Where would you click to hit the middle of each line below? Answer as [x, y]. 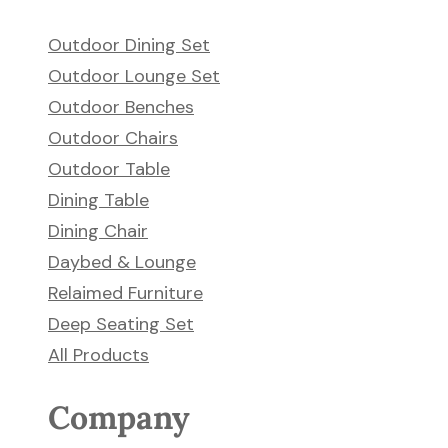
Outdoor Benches [121, 107]
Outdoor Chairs [113, 138]
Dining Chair [98, 231]
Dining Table [98, 200]
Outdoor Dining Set [129, 45]
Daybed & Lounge [122, 262]
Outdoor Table [109, 169]
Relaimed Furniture [125, 293]
